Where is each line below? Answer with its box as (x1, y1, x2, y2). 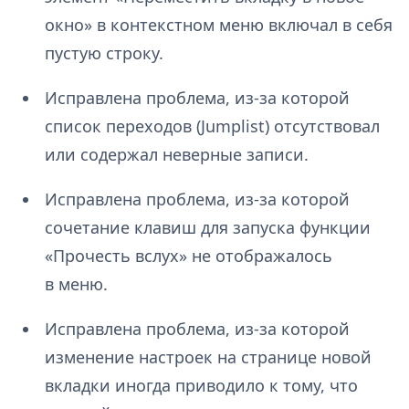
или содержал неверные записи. (44, 143, 309, 166)
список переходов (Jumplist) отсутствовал (44, 115, 380, 138)
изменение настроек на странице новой (44, 346, 372, 369)
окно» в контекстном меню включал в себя (44, 14, 393, 37)
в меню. (44, 273, 108, 296)
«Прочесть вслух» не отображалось (44, 245, 332, 267)
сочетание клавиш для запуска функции (44, 216, 371, 239)
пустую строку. (44, 42, 163, 65)
